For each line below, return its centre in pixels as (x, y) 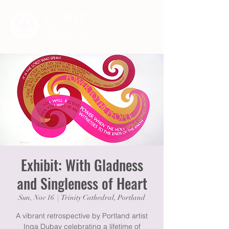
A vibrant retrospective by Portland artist (82, 216)
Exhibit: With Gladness (82, 165)
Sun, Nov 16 (36, 198)
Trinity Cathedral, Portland (103, 198)
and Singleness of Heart (82, 183)
